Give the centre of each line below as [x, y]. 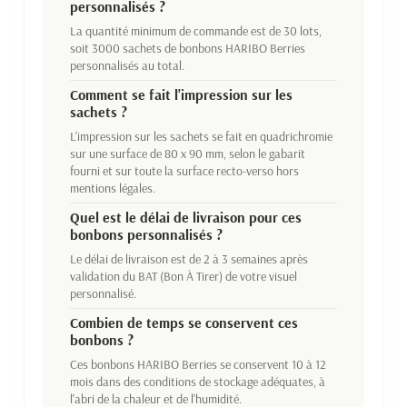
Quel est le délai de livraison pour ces [186, 217]
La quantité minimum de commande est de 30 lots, [196, 30]
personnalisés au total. [127, 65]
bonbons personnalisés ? [146, 234]
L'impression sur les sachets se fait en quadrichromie [201, 136]
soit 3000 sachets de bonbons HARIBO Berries [188, 48]
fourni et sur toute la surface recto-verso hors [184, 170]
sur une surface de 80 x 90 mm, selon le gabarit [188, 153]
